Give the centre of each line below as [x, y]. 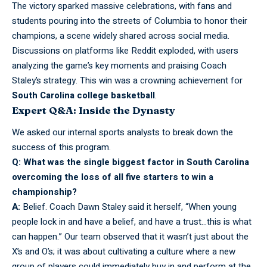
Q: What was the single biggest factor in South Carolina [131, 162]
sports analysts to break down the [165, 132]
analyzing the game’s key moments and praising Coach [119, 66]
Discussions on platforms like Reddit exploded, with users [125, 51]
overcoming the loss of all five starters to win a [113, 177]
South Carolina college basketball [83, 96]
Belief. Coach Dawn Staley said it [87, 207]
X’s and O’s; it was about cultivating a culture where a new [124, 251]
